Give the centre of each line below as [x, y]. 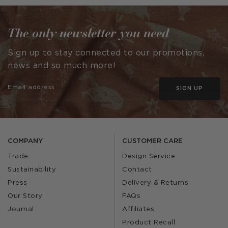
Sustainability [32, 170]
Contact [137, 170]
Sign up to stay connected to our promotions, [106, 53]
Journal [21, 209]
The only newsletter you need [89, 33]
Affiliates [138, 209]
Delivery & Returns [155, 183]
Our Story [25, 196]
